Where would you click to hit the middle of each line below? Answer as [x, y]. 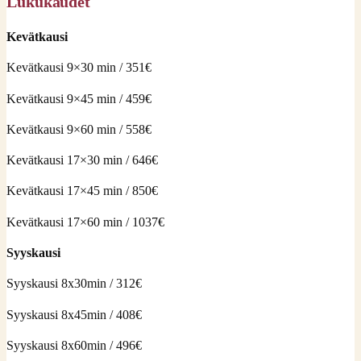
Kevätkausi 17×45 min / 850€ [82, 191]
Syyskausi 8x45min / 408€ [74, 314]
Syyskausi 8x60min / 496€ [74, 345]
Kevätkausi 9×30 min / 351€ [79, 68]
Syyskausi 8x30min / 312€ [74, 284]
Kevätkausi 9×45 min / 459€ [79, 98]
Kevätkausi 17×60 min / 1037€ [85, 222]
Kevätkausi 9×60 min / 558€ [79, 129]
